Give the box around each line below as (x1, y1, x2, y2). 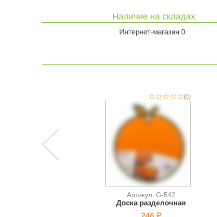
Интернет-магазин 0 (119, 28, 185, 36)
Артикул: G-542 (127, 191, 175, 199)
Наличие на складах (112, 12, 195, 21)
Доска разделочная (116, 199, 186, 207)
